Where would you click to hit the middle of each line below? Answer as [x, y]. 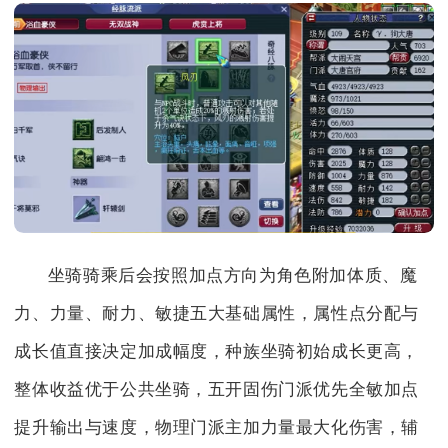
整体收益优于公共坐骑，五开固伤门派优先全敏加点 [217, 390]
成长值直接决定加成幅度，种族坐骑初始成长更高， [217, 352]
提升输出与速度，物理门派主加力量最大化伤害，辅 [217, 428]
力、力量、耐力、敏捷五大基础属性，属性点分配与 [217, 314]
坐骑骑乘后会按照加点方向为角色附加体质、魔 [232, 276]
